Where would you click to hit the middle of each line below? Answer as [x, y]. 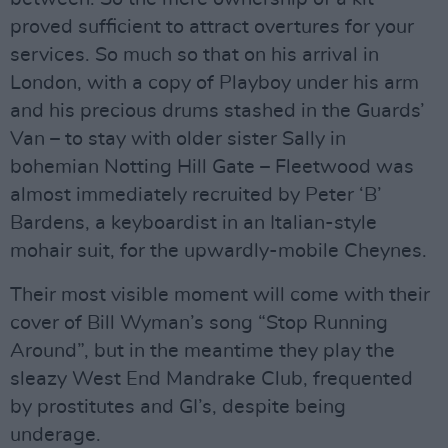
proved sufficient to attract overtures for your [212, 27]
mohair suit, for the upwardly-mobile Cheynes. [218, 251]
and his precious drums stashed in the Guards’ [217, 111]
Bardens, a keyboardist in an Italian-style [193, 223]
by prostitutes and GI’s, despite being [178, 407]
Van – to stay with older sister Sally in [178, 139]
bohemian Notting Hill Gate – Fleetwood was [212, 167]
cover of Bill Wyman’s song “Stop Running [199, 323]
